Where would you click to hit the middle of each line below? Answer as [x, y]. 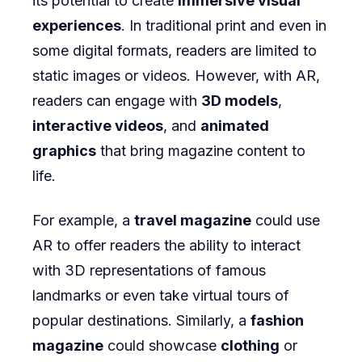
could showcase [162, 346]
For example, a [83, 221]
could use [286, 221]
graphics [64, 151]
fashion [277, 321]
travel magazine [193, 221]
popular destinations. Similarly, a [141, 321]
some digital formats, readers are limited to [175, 51]
